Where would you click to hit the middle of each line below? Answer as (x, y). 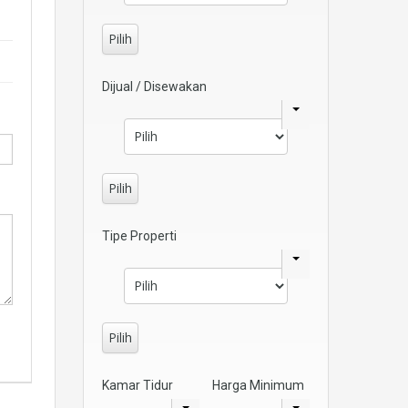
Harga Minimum (258, 385)
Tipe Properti (139, 235)
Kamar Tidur (138, 385)
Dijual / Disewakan (154, 86)
